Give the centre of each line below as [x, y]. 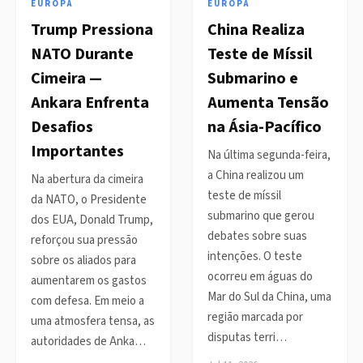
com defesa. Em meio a [88, 301]
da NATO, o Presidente [89, 200]
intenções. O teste [255, 256]
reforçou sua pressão [84, 240]
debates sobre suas [257, 236]
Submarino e [253, 79]
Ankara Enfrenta [90, 103]
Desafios [62, 127]
